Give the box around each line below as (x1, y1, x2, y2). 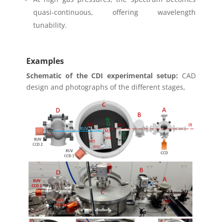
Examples (26, 55, 64, 67)
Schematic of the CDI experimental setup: (26, 71, 178, 81)
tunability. (33, 20, 67, 30)
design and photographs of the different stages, (26, 82, 185, 92)
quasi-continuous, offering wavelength (33, 7, 196, 17)
